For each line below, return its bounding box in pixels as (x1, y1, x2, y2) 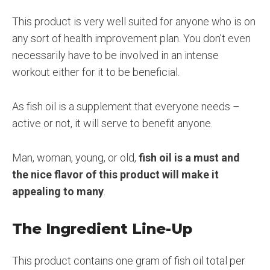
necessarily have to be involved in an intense (12, 49, 219, 62)
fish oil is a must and (139, 151, 240, 164)
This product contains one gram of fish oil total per (12, 254, 245, 267)
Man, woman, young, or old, (12, 151, 139, 164)
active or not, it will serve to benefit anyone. (12, 117, 213, 130)
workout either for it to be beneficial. (12, 66, 180, 79)
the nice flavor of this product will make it (12, 168, 219, 181)
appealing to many (12, 184, 104, 198)
